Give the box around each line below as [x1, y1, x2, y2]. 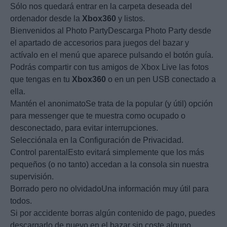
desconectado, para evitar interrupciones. [10, 124, 158, 133]
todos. [10, 197, 32, 206]
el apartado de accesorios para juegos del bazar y [10, 39, 189, 48]
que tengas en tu [10, 75, 72, 84]
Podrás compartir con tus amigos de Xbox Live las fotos [10, 63, 209, 72]
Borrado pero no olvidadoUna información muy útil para [10, 184, 209, 194]
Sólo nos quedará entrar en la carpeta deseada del [10, 2, 192, 11]
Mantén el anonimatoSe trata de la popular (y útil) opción [10, 99, 213, 108]
